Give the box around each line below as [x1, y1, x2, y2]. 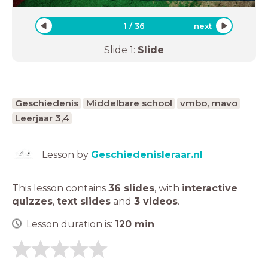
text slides [57, 195, 111, 207]
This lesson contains [12, 182, 108, 194]
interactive [182, 182, 237, 194]
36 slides [108, 182, 154, 194]
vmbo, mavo [179, 97, 237, 109]
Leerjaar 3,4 [14, 112, 69, 124]
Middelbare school [86, 97, 172, 109]
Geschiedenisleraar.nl [90, 148, 203, 160]
